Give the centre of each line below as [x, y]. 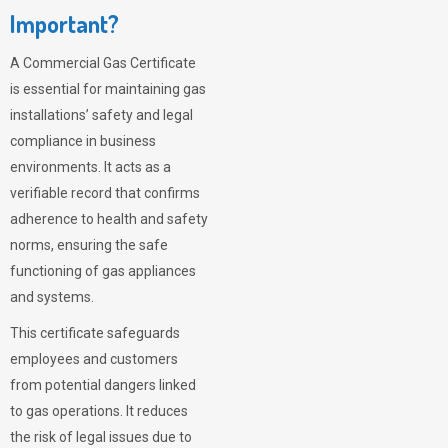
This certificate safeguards [95, 333]
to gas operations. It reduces [99, 411]
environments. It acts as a [90, 167]
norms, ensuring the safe [89, 245]
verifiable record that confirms [105, 193]
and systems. [53, 297]
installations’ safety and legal [101, 115]
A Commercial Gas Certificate [103, 63]
